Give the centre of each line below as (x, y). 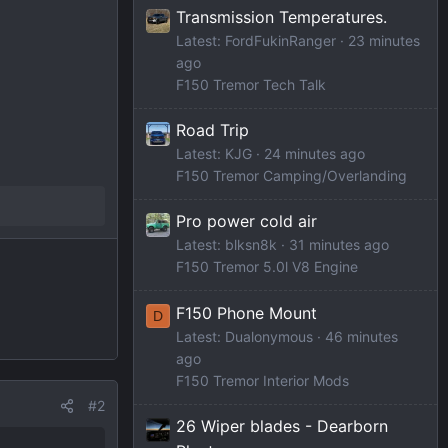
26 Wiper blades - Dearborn (282, 425)
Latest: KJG (214, 154)
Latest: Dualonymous (244, 336)
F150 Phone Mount (246, 312)
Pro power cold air (246, 221)
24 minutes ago (314, 154)
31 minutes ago (339, 245)
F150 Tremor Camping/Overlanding (291, 176)
